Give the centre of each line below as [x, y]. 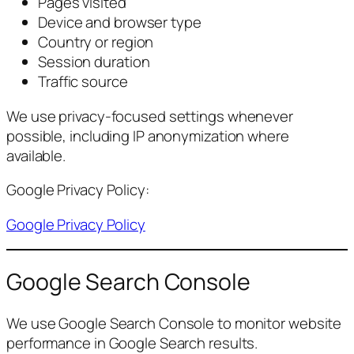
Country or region [96, 42]
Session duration [94, 62]
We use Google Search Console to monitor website [174, 323]
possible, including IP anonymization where [148, 136]
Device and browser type [120, 23]
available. [36, 155]
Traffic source [83, 82]
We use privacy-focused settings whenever [150, 116]
